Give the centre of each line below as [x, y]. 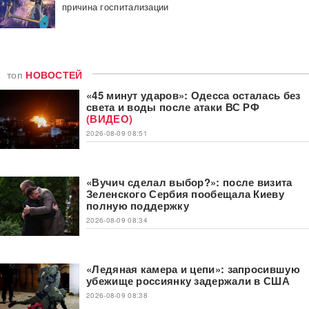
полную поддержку [138, 205]
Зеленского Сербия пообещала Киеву [185, 193]
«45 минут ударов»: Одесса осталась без [193, 95]
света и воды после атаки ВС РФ [173, 107]
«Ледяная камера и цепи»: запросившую [193, 269]
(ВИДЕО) [110, 118]
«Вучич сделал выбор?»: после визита [189, 182]
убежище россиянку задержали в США [188, 280]
